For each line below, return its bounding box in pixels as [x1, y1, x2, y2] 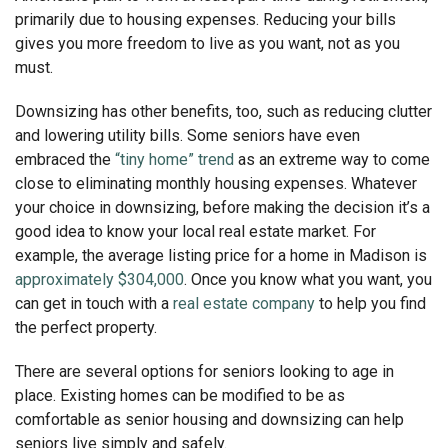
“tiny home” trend [115, 149, 234, 169]
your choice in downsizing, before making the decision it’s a [15, 197, 430, 217]
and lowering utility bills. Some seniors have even [15, 125, 360, 145]
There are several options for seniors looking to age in [15, 361, 394, 381]
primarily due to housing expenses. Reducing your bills [15, 9, 396, 29]
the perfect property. [15, 317, 157, 337]
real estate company [173, 293, 315, 313]
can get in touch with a [15, 293, 173, 313]
